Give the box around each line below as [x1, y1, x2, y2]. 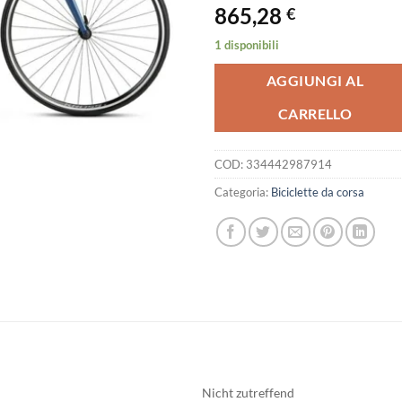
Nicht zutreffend [202, 384, 295, 400]
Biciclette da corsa [271, 185, 364, 200]
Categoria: [214, 185, 271, 200]
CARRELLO [277, 105, 353, 122]
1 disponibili [214, 37, 279, 52]
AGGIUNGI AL [266, 72, 364, 89]
